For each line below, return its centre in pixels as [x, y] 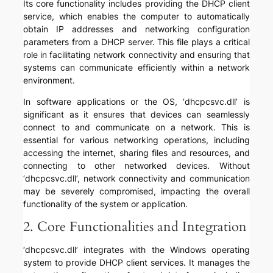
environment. [49, 80]
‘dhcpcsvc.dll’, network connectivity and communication [136, 179]
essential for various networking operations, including [136, 140]
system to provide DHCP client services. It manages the [136, 263]
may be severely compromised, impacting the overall [136, 191]
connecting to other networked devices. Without [136, 166]
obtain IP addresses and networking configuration [136, 29]
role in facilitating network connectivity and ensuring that [136, 55]
